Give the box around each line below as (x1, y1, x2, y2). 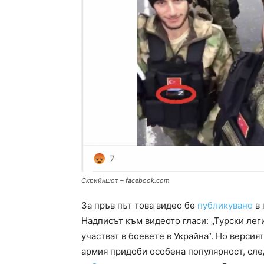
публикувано (197, 199, 253, 211)
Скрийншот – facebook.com (81, 176, 170, 184)
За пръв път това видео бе (81, 199, 197, 211)
